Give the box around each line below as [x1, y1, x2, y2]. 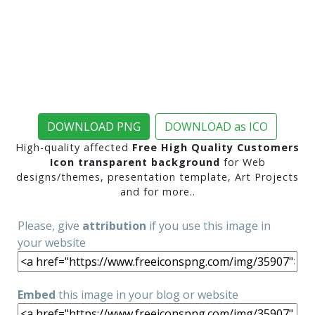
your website [18, 235, 86, 251]
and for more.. [120, 185, 195, 199]
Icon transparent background [49, 155, 220, 169]
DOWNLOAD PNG [47, 119, 141, 135]
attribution [82, 218, 146, 234]
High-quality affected [15, 141, 132, 155]
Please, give [18, 218, 82, 234]
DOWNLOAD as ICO [165, 119, 268, 135]
